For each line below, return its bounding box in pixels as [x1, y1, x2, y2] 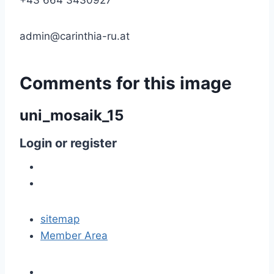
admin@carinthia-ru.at [20, 30, 130, 42]
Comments [20, 73, 112, 94]
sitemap [40, 213, 80, 225]
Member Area [40, 229, 108, 242]
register [70, 136, 117, 150]
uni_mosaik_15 [20, 106, 124, 124]
